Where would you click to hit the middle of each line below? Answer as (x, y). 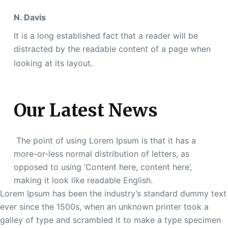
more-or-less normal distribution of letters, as (101, 154)
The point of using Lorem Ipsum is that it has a (105, 141)
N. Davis (30, 18)
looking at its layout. (53, 63)
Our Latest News (85, 110)
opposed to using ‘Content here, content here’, (103, 167)
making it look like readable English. (83, 180)
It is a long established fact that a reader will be (106, 36)
